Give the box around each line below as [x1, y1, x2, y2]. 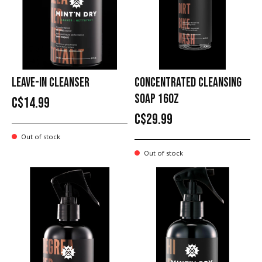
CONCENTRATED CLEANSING [134, 74, 242, 91]
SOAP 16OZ [134, 91, 179, 107]
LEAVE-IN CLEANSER [12, 74, 89, 91]
